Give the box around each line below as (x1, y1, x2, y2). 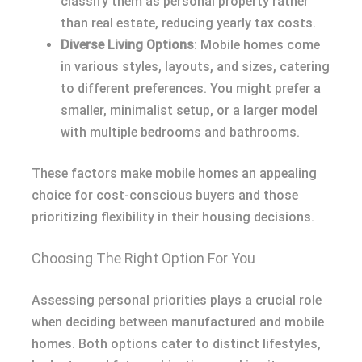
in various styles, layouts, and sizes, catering (61, 59, 330, 75)
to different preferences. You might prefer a (61, 81, 321, 97)
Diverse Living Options (61, 37, 194, 53)
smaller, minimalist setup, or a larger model (61, 103, 318, 119)
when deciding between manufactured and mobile (32, 314, 324, 330)
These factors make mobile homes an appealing (32, 166, 317, 182)
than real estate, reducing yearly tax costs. (61, 15, 316, 32)
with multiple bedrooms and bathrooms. (61, 124, 300, 141)
